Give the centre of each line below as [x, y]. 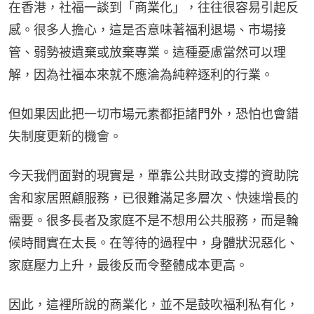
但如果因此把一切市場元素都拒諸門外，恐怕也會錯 [153, 114]
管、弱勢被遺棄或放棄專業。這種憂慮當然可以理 [147, 52]
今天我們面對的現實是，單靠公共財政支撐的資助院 [153, 175]
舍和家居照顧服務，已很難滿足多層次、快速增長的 [153, 198]
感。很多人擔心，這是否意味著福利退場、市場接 [147, 29]
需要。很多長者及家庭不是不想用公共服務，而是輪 [153, 220]
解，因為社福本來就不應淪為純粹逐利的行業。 [141, 74]
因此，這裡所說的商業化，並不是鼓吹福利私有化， [153, 304]
